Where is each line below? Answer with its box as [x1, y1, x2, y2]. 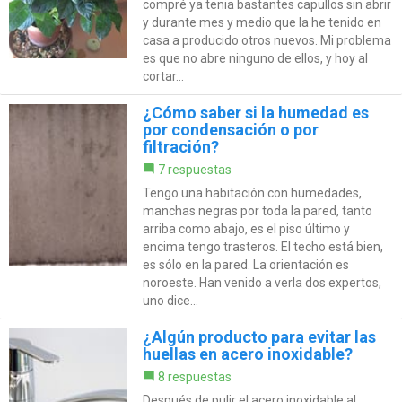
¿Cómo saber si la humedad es [142, 103, 369, 123]
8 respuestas [157, 370, 232, 385]
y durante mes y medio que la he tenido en [142, 15, 381, 31]
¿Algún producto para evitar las [142, 328, 376, 347]
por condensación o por [142, 120, 319, 140]
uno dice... [142, 293, 198, 309]
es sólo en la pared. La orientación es [142, 258, 349, 273]
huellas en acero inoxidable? [142, 345, 353, 364]
